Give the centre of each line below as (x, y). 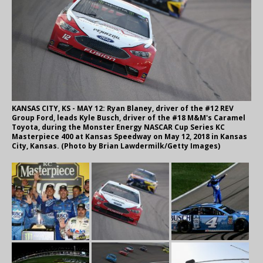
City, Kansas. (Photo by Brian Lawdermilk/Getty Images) (116, 146)
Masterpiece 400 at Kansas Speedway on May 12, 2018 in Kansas (129, 136)
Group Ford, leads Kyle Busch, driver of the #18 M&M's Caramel (129, 117)
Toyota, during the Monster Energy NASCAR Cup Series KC (118, 127)
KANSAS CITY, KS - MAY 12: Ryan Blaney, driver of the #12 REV (123, 108)
